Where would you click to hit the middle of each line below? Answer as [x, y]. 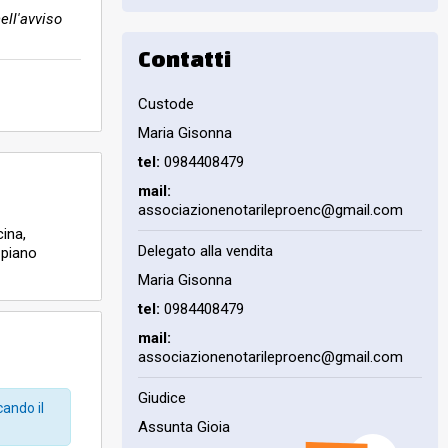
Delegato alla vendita [205, 250]
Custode [166, 103]
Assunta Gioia [184, 426]
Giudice [162, 397]
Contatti [184, 58]
